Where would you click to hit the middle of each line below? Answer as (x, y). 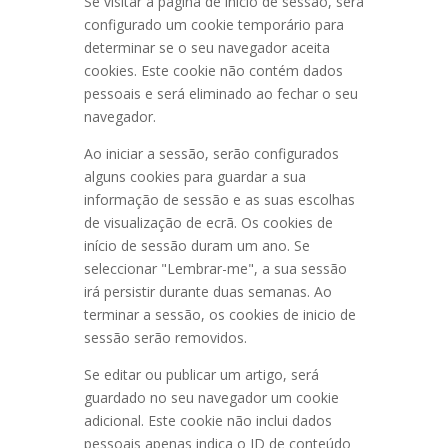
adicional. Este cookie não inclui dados (208, 420)
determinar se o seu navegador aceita (207, 47)
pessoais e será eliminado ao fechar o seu (221, 93)
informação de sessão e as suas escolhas (219, 199)
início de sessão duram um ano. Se (197, 245)
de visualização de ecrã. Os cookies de (208, 222)
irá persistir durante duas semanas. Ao (208, 291)
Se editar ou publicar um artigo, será (201, 374)
